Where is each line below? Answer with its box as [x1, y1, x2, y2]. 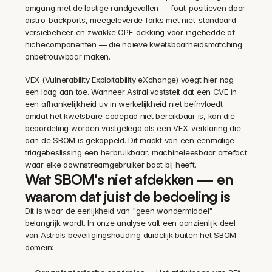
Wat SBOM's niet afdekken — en [25, 169, 233, 188]
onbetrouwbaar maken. [25, 51, 110, 61]
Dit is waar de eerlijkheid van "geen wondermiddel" [25, 205, 212, 216]
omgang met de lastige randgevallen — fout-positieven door [25, 2, 246, 13]
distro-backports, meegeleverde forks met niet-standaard [25, 15, 236, 25]
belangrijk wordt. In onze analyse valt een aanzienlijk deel [25, 217, 236, 228]
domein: [25, 242, 54, 252]
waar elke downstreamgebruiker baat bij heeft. [25, 159, 197, 169]
